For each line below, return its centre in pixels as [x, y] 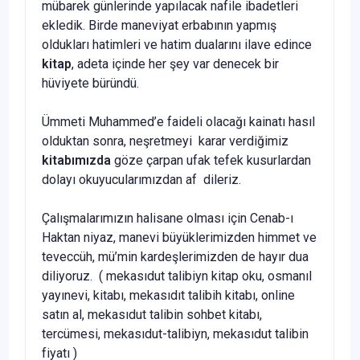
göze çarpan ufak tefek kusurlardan [211, 160]
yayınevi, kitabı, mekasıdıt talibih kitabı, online [168, 295]
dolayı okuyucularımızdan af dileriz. [141, 179]
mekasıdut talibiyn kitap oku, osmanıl [209, 276]
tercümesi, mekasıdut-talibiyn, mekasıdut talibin [175, 333]
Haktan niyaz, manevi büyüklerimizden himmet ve [179, 237]
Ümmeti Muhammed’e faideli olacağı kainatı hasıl [178, 121]
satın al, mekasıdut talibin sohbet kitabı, [152, 314]
